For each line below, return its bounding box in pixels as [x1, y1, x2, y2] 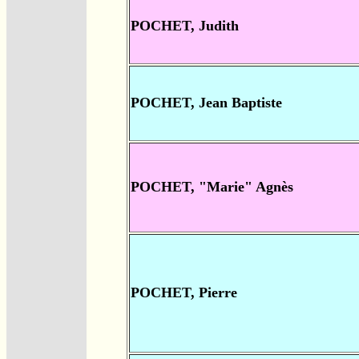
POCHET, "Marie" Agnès [131, 179, 293, 196]
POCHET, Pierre [131, 284, 237, 301]
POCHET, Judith [131, 18, 239, 34]
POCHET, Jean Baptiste [131, 95, 282, 111]
